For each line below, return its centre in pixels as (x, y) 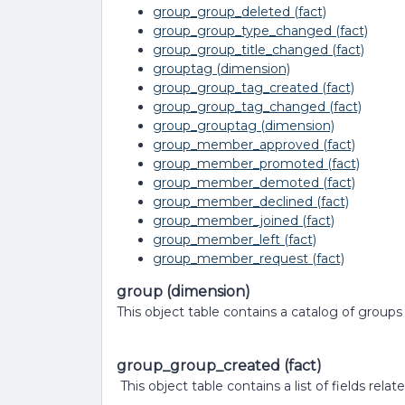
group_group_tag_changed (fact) (257, 107)
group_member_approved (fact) (254, 145)
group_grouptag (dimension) (244, 126)
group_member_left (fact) (235, 240)
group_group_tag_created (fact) (254, 88)
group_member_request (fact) (249, 259)
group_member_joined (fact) (244, 221)
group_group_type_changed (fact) (260, 31)
